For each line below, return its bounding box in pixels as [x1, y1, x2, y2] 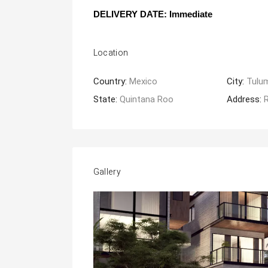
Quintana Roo [119, 94, 173, 105]
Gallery [93, 166, 121, 178]
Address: [227, 94, 264, 105]
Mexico [129, 76, 157, 87]
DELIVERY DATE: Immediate [93, 9, 212, 19]
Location [93, 47, 129, 59]
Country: [93, 76, 129, 87]
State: [93, 94, 120, 105]
